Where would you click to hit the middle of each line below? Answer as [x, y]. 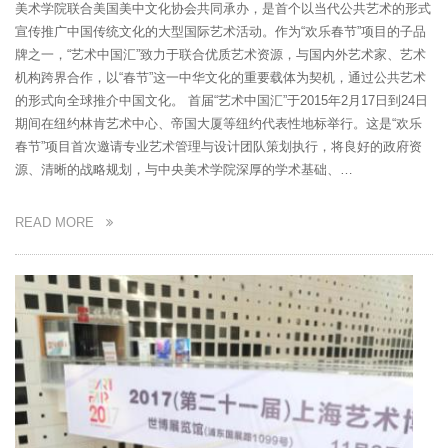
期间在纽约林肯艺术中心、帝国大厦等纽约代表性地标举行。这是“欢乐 [218, 123]
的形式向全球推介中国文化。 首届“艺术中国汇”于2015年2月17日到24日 [221, 100]
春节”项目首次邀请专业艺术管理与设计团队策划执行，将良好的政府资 [218, 146]
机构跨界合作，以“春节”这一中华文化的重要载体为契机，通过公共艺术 [220, 77]
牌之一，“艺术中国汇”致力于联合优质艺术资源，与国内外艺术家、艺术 [220, 54]
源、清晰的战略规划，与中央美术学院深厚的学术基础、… [184, 169]
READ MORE [60, 222]
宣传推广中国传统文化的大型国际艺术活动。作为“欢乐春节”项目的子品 [220, 31]
